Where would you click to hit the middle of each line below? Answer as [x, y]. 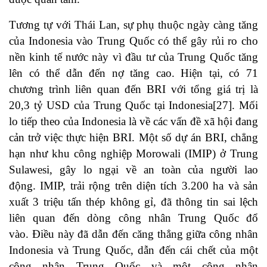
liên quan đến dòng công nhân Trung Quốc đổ [133, 218]
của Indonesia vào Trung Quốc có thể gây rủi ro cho [133, 41]
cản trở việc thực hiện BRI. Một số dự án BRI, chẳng [133, 138]
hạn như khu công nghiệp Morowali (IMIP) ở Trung [133, 154]
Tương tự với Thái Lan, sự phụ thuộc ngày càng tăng [133, 25]
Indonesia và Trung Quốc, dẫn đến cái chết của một [133, 250]
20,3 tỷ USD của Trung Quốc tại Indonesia [111, 105]
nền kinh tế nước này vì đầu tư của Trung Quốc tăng [133, 57]
